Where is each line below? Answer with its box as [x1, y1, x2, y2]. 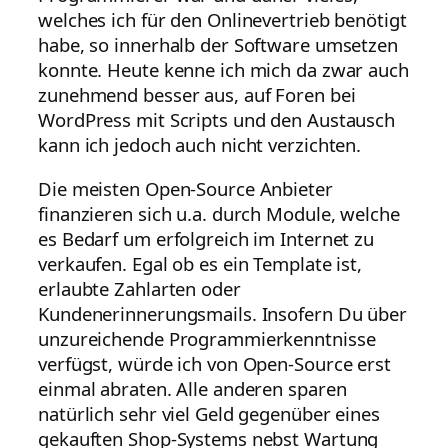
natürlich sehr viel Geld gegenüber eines [38, 400, 380, 426]
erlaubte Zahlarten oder [38, 275, 241, 301]
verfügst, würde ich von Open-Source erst [38, 350, 391, 376]
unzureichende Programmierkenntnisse [38, 325, 376, 351]
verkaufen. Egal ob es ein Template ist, [38, 250, 363, 276]
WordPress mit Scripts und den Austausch [38, 107, 396, 133]
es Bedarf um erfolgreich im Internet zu [38, 225, 375, 251]
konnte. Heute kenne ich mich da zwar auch [38, 57, 409, 83]
